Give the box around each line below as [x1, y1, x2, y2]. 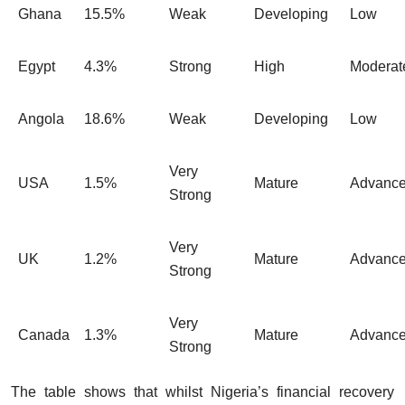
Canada [18, 326, 70, 343]
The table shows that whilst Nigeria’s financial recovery [11, 383, 394, 400]
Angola [18, 110, 64, 127]
